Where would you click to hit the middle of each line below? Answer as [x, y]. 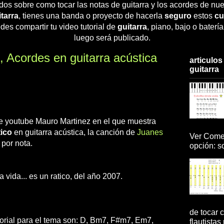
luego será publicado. [112, 37]
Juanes [150, 132]
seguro [178, 15]
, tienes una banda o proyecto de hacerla [91, 15]
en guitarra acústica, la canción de [74, 132]
